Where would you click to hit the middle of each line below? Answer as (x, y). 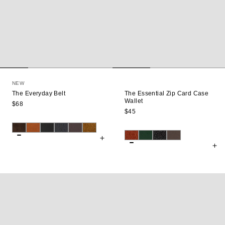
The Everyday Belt (39, 93)
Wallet (134, 101)
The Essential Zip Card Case (167, 93)
